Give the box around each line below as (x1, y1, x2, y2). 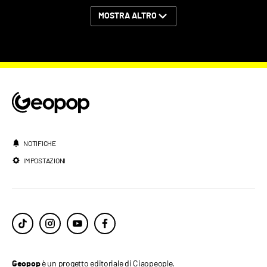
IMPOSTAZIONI (23, 156, 66, 164)
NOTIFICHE (23, 138, 56, 147)
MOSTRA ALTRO (98, 11, 157, 20)
